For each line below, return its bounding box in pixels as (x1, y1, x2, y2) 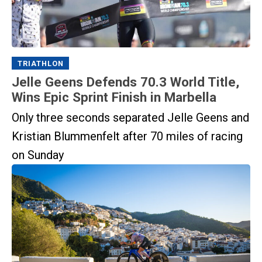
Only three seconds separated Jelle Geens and (12, 110, 249, 125)
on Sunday (12, 147, 64, 162)
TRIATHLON (17, 58, 64, 68)
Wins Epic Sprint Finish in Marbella (12, 89, 216, 105)
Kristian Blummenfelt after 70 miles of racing (12, 129, 243, 143)
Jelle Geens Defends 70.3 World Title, (12, 74, 239, 90)
